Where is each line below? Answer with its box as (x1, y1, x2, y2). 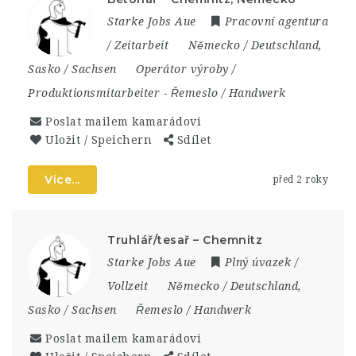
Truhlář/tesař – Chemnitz (107, 233, 262, 247)
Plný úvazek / (224, 256, 298, 269)
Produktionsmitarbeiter (28, 87, 160, 99)
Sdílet (176, 133, 211, 146)
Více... (44, 172, 80, 187)
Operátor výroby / (136, 63, 236, 75)
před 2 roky (273, 174, 328, 185)
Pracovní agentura (224, 15, 328, 28)
